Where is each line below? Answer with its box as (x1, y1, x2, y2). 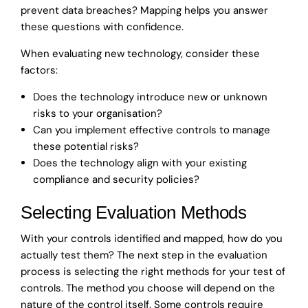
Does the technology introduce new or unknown (33, 89, 267, 104)
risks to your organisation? (33, 106, 162, 120)
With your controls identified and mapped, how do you (21, 231, 283, 245)
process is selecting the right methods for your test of (21, 264, 285, 278)
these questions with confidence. (21, 19, 184, 34)
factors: (21, 63, 58, 77)
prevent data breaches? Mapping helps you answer (21, 3, 268, 17)
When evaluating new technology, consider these (21, 46, 260, 60)
